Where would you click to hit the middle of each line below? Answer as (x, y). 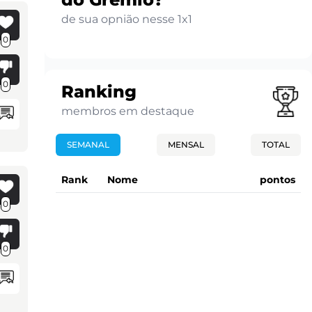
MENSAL (186, 144)
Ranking (99, 91)
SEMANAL (88, 144)
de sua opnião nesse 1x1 (127, 19)
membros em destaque (128, 111)
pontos (278, 179)
